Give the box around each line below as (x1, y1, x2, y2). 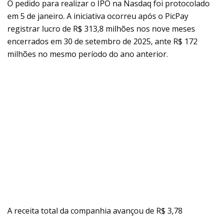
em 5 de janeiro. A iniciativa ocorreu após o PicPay (7, 11, 188, 22)
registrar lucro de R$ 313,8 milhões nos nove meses (7, 23, 195, 35)
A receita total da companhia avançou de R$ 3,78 (7, 205, 182, 217)
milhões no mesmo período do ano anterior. (7, 49, 168, 60)
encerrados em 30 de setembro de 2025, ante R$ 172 (7, 36, 198, 47)
